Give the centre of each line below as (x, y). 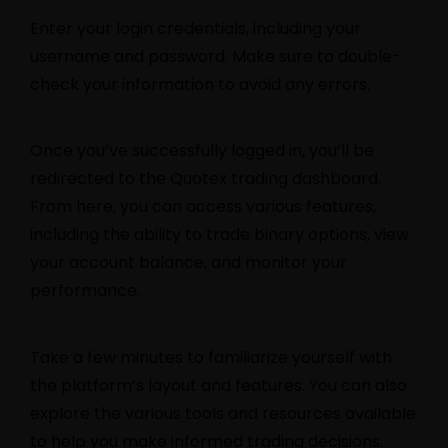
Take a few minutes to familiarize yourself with (211, 357)
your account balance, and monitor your (188, 263)
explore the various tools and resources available (223, 413)
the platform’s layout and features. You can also (218, 385)
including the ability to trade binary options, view (219, 235)
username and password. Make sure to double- (215, 57)
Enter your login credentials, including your (195, 29)
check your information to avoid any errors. (200, 85)
